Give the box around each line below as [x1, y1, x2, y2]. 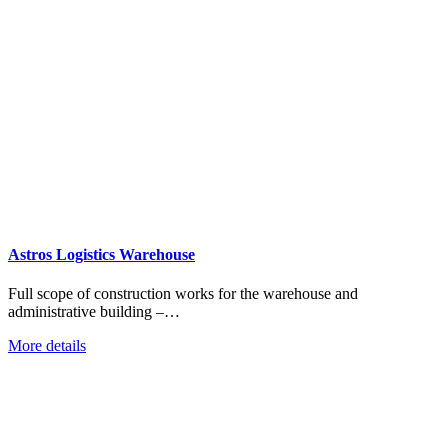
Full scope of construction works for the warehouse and [8, 284, 358, 302]
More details [8, 336, 86, 354]
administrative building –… [8, 302, 180, 320]
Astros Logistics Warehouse [8, 245, 195, 263]
